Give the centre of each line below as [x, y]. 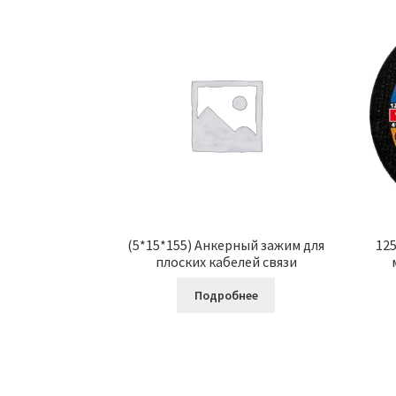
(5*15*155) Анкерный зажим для [226, 244]
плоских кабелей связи [226, 261]
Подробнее [226, 296]
